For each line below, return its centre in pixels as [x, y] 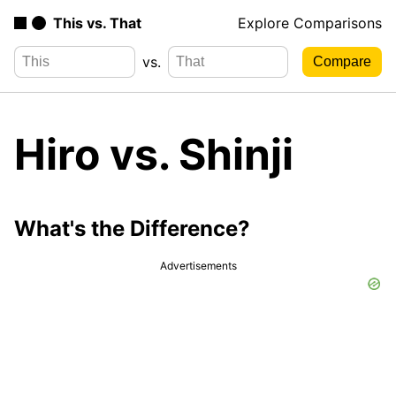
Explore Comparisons [310, 23]
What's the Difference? [132, 228]
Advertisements [198, 265]
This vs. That [97, 23]
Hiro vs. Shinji [154, 154]
